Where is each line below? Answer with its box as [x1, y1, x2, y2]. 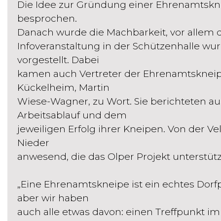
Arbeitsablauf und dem [17, 110, 127, 121]
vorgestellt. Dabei [17, 54, 99, 66]
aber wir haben [17, 192, 89, 204]
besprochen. [17, 13, 77, 24]
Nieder [17, 137, 49, 148]
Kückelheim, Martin [17, 82, 110, 93]
